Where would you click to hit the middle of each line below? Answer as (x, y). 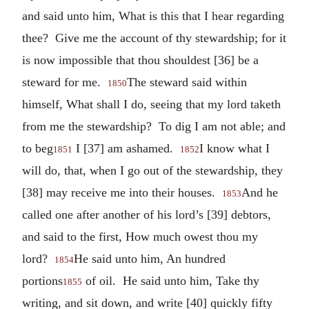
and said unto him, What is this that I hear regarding (153, 16)
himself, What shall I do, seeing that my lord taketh (151, 104)
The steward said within (187, 82)
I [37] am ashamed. (126, 148)
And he (260, 192)
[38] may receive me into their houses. (122, 192)
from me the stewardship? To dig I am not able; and (154, 126)
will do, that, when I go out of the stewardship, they (152, 170)
